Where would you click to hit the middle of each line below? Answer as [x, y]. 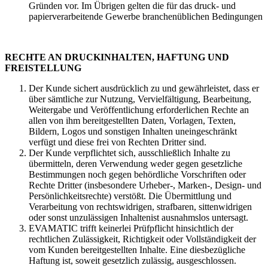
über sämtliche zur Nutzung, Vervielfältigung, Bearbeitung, [140, 99]
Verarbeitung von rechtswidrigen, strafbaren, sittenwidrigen [140, 206]
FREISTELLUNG [43, 68]
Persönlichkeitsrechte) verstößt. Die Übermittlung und [130, 196]
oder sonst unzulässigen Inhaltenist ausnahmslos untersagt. [140, 217]
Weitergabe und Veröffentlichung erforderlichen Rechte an [139, 109]
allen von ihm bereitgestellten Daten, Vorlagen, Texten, [132, 120]
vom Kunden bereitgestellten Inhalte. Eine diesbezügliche [137, 249]
